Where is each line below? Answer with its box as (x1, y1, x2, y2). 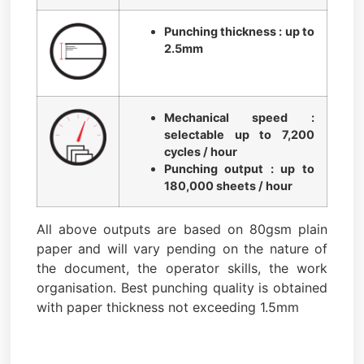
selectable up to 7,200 (163, 128, 314, 142)
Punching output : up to (163, 162, 314, 176)
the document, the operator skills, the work (36, 260, 328, 277)
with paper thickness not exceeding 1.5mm (36, 299, 299, 316)
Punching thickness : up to (163, 24, 314, 39)
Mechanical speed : (163, 110, 314, 125)
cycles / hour (163, 145, 237, 159)
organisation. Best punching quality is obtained (36, 279, 328, 297)
